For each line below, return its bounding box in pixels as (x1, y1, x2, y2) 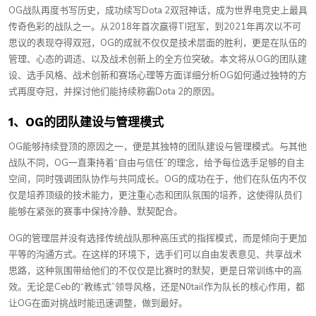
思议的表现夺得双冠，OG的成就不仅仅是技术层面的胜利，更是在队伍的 (8, 37, 307, 49)
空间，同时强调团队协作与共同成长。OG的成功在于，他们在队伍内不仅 (8, 173, 307, 186)
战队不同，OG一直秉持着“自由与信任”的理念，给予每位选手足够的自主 (8, 157, 305, 169)
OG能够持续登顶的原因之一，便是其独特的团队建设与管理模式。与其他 (8, 140, 307, 153)
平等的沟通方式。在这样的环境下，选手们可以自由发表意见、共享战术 (8, 248, 302, 261)
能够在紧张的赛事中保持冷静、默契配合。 (8, 205, 183, 218)
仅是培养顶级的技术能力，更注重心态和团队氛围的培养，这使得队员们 (8, 189, 302, 202)
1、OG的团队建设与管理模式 (8, 115, 164, 129)
